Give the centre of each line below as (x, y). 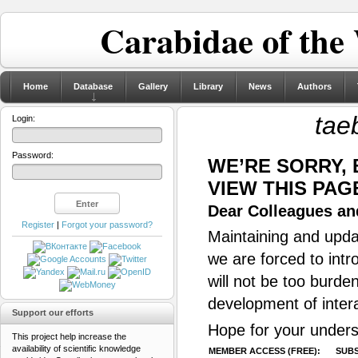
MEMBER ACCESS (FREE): (265, 351)
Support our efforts (53, 313)
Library (208, 86)
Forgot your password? (107, 225)
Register (38, 225)
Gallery (153, 86)
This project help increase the (69, 337)
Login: (24, 118)
